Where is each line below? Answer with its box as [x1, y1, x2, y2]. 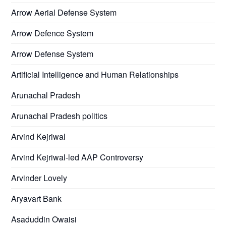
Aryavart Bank [11, 192, 62, 204]
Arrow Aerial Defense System [11, 6, 117, 18]
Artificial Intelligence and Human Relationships [11, 68, 179, 80]
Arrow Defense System [11, 47, 94, 60]
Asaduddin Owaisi [11, 213, 77, 225]
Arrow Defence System [11, 27, 94, 39]
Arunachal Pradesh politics [11, 109, 108, 122]
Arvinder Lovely [11, 172, 68, 184]
